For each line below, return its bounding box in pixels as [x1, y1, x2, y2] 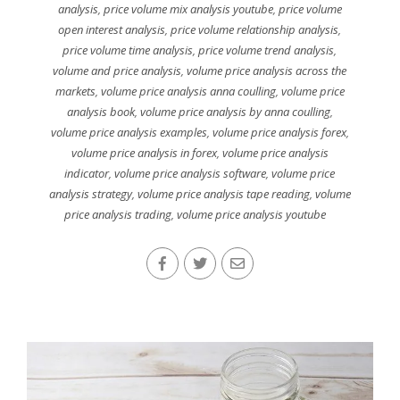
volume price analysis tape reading [137, 185, 310, 202]
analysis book [66, 103, 135, 120]
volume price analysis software [114, 164, 267, 181]
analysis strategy [48, 185, 132, 202]
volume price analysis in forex [71, 144, 217, 161]
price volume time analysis [62, 41, 194, 58]
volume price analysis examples [50, 123, 207, 140]
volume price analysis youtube [177, 205, 327, 222]
